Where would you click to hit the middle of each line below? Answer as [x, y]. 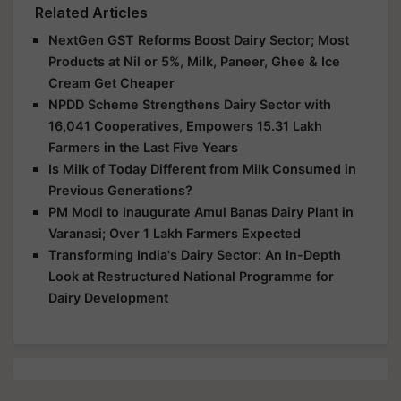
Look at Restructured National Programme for [191, 276]
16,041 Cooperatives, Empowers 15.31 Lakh [185, 126]
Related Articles [91, 13]
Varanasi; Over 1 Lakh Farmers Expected [175, 233]
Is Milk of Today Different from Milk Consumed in [202, 169]
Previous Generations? [120, 190]
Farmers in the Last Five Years [143, 147]
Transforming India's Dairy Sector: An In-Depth [195, 255]
